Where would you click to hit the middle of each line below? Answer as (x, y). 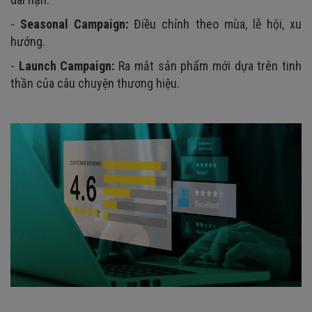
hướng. (28, 41)
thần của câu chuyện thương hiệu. (95, 83)
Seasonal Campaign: (77, 24)
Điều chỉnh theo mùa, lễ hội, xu (218, 24)
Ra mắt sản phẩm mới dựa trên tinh (210, 65)
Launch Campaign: (69, 65)
